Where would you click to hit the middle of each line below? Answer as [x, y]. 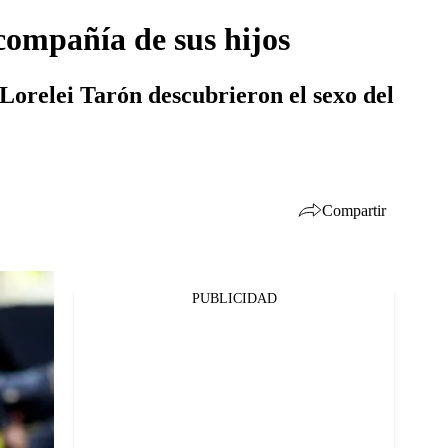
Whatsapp [82, 362]
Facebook [80, 310]
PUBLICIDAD [234, 298]
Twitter [73, 336]
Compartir [354, 210]
